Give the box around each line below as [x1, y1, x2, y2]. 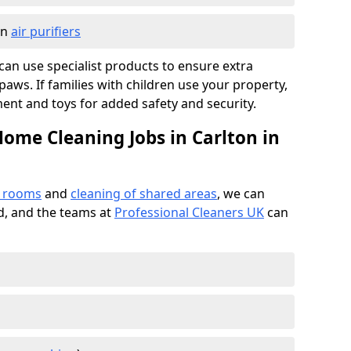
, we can [217, 185, 265, 202]
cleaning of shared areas [71, 185, 217, 202]
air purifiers [11, 23, 81, 40]
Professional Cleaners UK [114, 204, 264, 221]
